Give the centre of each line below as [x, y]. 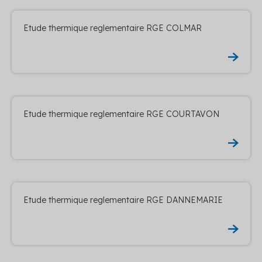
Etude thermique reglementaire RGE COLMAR [113, 28]
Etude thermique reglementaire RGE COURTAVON [121, 114]
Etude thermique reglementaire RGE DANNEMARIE [123, 200]
